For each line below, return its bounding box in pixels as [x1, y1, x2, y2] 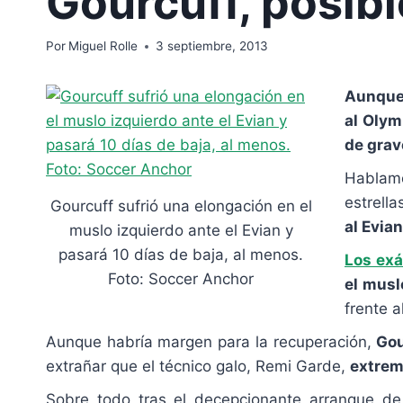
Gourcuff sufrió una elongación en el [49, 197, 312, 216]
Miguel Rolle [68, 39, 139, 54]
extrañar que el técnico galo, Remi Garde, [46, 357, 350, 376]
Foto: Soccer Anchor [108, 270, 254, 289]
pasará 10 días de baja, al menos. [58, 246, 303, 264]
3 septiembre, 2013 [156, 39, 269, 54]
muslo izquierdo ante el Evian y [68, 221, 293, 240]
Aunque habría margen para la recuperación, [46, 333, 377, 352]
